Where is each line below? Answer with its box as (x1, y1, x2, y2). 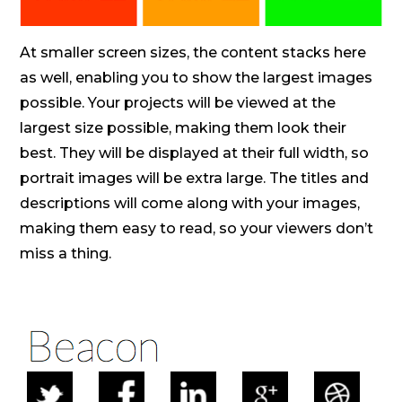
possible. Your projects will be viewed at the (20, 94, 336, 112)
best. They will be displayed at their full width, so (20, 144, 370, 162)
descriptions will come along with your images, (20, 195, 361, 213)
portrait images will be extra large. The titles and (20, 170, 370, 188)
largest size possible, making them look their (20, 119, 347, 137)
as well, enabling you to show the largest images (20, 69, 373, 87)
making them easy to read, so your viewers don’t (20, 220, 374, 238)
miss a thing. (20, 245, 112, 263)
